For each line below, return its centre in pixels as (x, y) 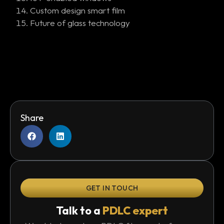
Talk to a (79, 210)
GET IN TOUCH (112, 188)
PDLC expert (135, 210)
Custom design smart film (77, 10)
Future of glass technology (80, 23)
